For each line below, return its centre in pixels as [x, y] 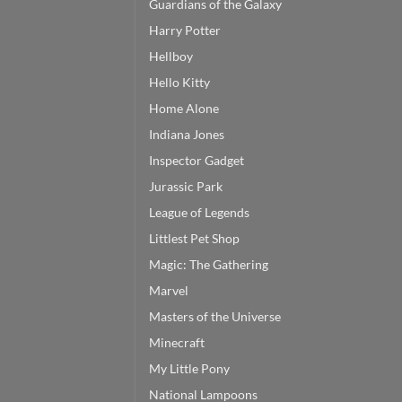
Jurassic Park [186, 186]
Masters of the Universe [215, 316]
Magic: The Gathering [209, 264]
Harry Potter [185, 30]
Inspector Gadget [197, 160]
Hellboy [171, 56]
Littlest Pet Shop [194, 238]
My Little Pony [189, 368]
